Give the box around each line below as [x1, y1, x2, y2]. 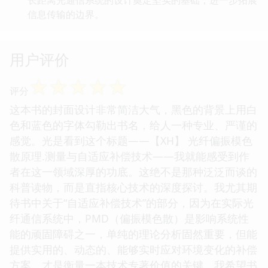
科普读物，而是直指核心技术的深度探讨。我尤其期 [10, 179, 257, 194]
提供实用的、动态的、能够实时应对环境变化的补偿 [10, 242, 257, 257]
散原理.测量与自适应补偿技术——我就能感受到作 [10, 148, 249, 163]
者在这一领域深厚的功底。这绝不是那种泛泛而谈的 [10, 164, 257, 179]
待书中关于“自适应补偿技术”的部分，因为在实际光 [10, 195, 254, 210]
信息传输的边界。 [28, 7, 104, 21]
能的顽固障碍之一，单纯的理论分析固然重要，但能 [10, 226, 257, 241]
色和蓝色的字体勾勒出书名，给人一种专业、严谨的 [10, 117, 257, 132]
